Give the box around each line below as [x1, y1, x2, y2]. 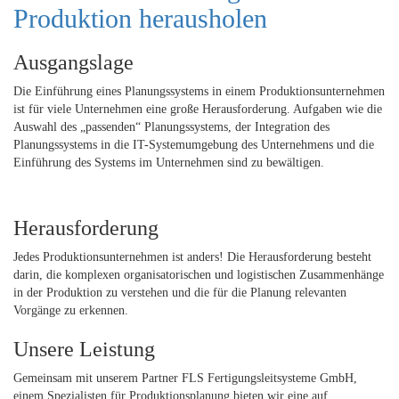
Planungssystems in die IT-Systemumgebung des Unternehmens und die [13, 138, 374, 152]
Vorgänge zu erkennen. [13, 304, 128, 318]
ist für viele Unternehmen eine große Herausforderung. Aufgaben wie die [13, 102, 382, 117]
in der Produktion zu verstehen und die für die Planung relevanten [13, 286, 346, 300]
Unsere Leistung [13, 338, 155, 362]
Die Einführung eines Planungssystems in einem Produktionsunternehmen [13, 85, 385, 99]
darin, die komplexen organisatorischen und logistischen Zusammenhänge [13, 268, 384, 282]
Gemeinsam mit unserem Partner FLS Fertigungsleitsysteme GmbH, [13, 371, 357, 386]
